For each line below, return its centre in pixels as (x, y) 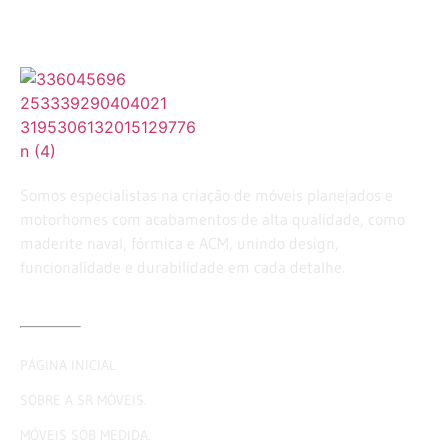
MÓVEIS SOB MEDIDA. (85, 435)
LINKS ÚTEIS (131, 327)
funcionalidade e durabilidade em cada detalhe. (182, 267)
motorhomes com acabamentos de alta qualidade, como (212, 219)
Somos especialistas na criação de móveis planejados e (206, 195)
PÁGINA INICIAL (68, 365)
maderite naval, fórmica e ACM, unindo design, (179, 243)
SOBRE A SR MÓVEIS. (83, 400)
